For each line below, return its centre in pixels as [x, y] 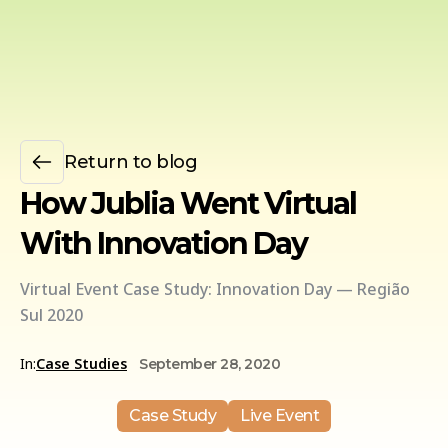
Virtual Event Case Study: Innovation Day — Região [215, 289]
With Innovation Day [163, 243]
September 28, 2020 [209, 364]
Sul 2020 [51, 315]
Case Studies [81, 363]
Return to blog [130, 162]
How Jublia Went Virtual [188, 203]
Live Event [279, 415]
